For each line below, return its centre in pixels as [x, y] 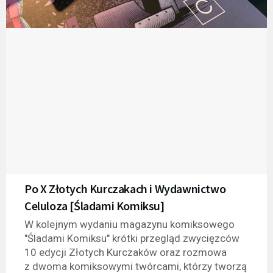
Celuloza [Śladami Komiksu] [94, 205]
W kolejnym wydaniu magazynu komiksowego [129, 224]
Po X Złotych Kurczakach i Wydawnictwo [125, 188]
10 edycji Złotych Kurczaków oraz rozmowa [126, 252]
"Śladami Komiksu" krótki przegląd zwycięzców [132, 238]
